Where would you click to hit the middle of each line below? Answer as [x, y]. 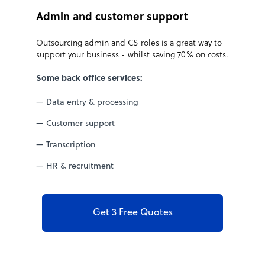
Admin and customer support [112, 18]
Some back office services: [89, 79]
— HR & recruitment [75, 167]
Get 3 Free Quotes [132, 213]
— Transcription [66, 146]
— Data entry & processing [87, 103]
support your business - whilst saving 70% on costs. [132, 56]
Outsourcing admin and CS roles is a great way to [129, 44]
